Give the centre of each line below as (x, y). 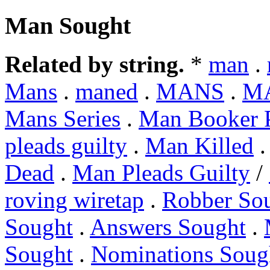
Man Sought (68, 25)
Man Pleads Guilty (161, 173)
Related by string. (95, 64)
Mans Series (63, 119)
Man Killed (199, 146)
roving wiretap (74, 200)
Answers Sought (168, 227)
